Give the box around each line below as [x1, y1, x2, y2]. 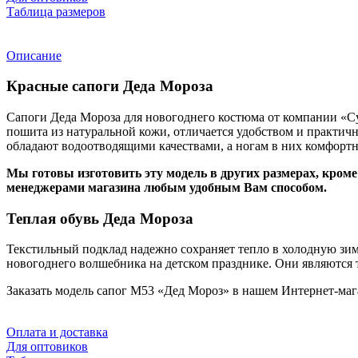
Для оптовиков [6, 340, 88, 354]
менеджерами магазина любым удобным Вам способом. [6, 181, 327, 195]
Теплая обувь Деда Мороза [6, 209, 193, 227]
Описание [6, 48, 62, 62]
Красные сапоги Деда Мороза [6, 78, 213, 95]
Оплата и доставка [6, 325, 108, 340]
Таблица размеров [6, 4, 105, 18]
